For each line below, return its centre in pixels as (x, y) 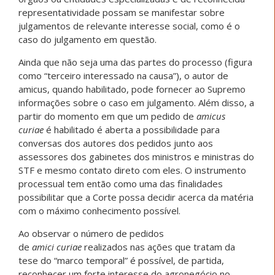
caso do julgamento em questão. (87, 40)
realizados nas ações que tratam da (158, 247)
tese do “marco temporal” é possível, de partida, (121, 261)
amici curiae (57, 247)
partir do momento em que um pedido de (107, 116)
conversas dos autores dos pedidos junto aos (116, 143)
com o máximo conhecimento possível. (99, 211)
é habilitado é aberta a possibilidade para (132, 130)
